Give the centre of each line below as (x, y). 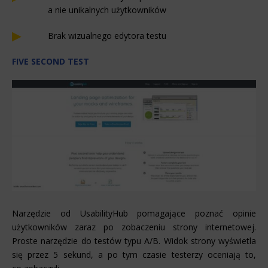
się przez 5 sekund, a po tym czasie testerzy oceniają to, (134, 254)
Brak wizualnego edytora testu (107, 36)
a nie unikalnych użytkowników (107, 10)
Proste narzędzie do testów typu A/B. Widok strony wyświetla (134, 240)
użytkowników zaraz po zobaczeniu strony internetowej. (134, 227)
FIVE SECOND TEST (51, 62)
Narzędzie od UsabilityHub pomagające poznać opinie (134, 213)
